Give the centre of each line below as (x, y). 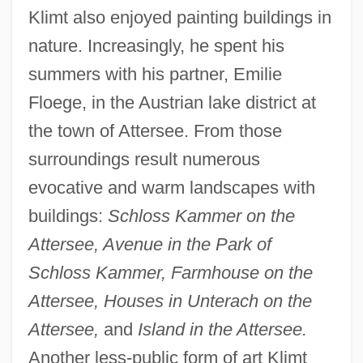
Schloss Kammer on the (201, 216)
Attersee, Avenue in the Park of (149, 245)
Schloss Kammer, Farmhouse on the (170, 273)
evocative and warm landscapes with (171, 188)
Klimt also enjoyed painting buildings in (179, 18)
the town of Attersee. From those (155, 131)
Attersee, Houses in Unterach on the (170, 301)
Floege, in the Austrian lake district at (172, 103)
